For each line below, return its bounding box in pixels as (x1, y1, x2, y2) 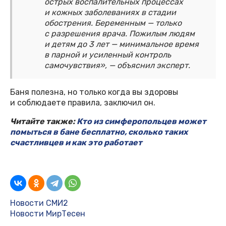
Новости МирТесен (10, 209, 85, 219)
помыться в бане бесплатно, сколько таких (10, 127, 188, 137)
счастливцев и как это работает (10, 138, 142, 148)
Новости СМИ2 (10, 198, 68, 208)
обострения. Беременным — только (44, 18, 182, 28)
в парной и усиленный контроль (44, 50, 171, 60)
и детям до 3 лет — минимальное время (44, 39, 199, 49)
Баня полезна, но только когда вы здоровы (10, 87, 178, 97)
